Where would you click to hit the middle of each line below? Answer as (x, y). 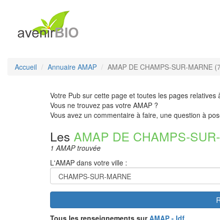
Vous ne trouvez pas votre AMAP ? (104, 105)
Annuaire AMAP (72, 67)
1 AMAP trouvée (75, 148)
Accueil (26, 67)
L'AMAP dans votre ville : (89, 163)
